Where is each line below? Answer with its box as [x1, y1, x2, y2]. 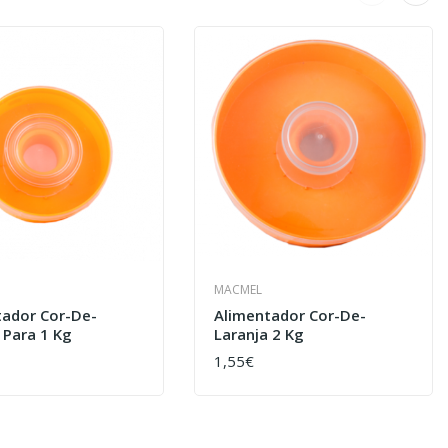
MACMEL [214, 281, 263, 299]
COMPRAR [214, 360, 285, 380]
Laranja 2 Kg [214, 324, 305, 345]
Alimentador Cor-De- [214, 305, 367, 326]
